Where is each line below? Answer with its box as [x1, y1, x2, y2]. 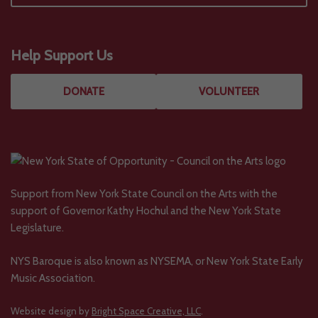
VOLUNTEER [199, 85, 260, 99]
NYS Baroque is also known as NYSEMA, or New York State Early [11, 254, 303, 268]
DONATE [62, 85, 104, 99]
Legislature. [11, 221, 64, 235]
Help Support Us [11, 47, 113, 65]
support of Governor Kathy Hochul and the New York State [11, 204, 281, 218]
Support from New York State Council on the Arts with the [11, 187, 278, 201]
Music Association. [11, 271, 95, 285]
